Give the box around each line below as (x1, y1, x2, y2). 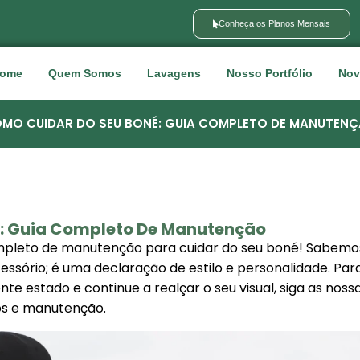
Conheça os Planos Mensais (219, 18, 330, 28)
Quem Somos (48, 67, 121, 80)
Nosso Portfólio (227, 67, 313, 80)
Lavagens (147, 67, 201, 80)
